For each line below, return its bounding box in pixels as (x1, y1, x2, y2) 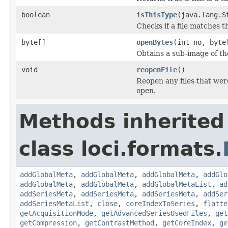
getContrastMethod (85, 218, 154, 227)
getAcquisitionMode (20, 209, 93, 217)
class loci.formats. (19, 137, 222, 160)
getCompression (20, 218, 77, 227)
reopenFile (136, 65, 177, 74)
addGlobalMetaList (142, 180, 211, 188)
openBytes (136, 38, 173, 46)
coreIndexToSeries (126, 199, 195, 208)
